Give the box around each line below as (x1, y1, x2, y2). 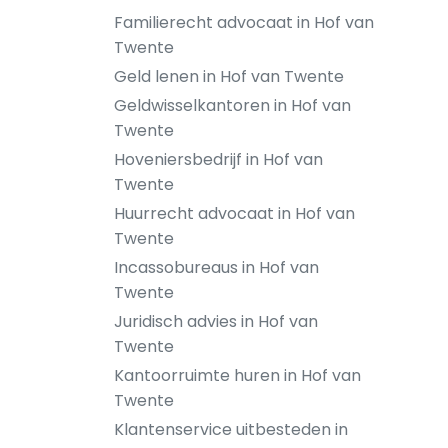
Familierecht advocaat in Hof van (114, 11, 374, 34)
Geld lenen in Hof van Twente (114, 65, 344, 88)
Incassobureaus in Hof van (114, 256, 319, 279)
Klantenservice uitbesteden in (114, 418, 348, 441)
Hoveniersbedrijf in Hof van (114, 148, 323, 171)
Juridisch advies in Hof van (114, 310, 318, 333)
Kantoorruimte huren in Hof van (114, 364, 361, 387)
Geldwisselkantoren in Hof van (114, 94, 351, 117)
